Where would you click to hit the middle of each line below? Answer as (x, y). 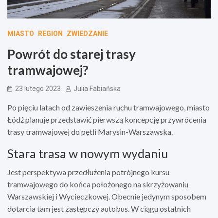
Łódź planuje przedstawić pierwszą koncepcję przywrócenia (107, 119)
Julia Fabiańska (97, 88)
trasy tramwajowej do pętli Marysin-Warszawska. (90, 131)
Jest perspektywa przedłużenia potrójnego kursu (88, 172)
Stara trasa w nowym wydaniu (88, 153)
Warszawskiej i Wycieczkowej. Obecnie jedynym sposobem (107, 196)
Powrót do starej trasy (72, 54)
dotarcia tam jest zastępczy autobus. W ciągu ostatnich (99, 208)
